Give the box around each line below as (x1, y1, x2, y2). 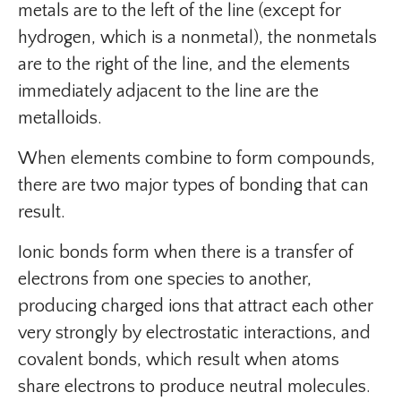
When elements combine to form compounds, (18, 149, 375, 168)
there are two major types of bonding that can (18, 175, 369, 195)
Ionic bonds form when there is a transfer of (18, 243, 354, 262)
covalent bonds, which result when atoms (18, 350, 339, 370)
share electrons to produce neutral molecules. (18, 377, 371, 397)
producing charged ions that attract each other (18, 296, 373, 316)
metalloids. (18, 108, 102, 128)
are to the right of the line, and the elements (18, 55, 350, 74)
